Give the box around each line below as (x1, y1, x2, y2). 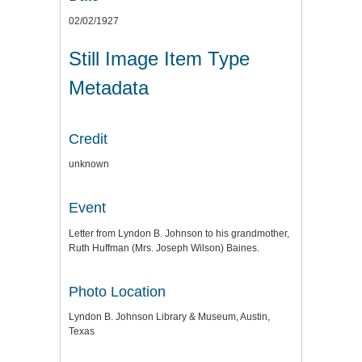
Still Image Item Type (69, 47, 250, 69)
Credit (69, 130, 107, 147)
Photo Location (69, 283, 166, 300)
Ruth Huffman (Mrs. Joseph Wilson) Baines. (69, 242, 259, 254)
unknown (69, 158, 109, 170)
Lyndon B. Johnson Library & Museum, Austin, (69, 311, 270, 323)
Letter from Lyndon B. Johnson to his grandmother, (69, 227, 289, 239)
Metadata (69, 76, 149, 99)
